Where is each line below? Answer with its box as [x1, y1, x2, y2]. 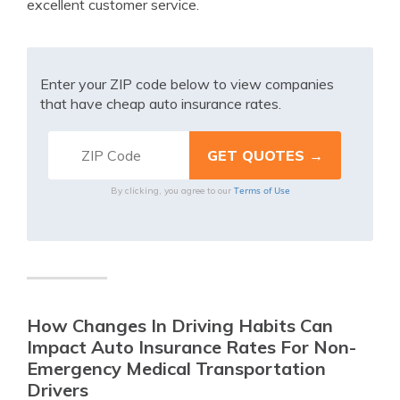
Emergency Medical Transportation [27, 357, 326, 379]
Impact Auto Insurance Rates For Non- [27, 336, 356, 358]
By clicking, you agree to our [110, 185, 234, 196]
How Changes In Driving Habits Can [27, 314, 333, 337]
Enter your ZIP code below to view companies [40, 75, 334, 93]
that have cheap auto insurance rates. [40, 95, 281, 112]
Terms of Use [233, 184, 290, 196]
